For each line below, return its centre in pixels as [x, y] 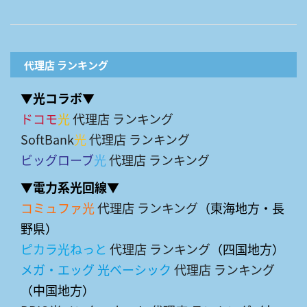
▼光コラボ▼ [58, 98]
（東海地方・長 [241, 207]
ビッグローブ [57, 159]
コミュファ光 [58, 207]
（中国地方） [58, 290]
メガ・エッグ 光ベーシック [96, 269]
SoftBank [47, 139]
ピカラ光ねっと [64, 248]
